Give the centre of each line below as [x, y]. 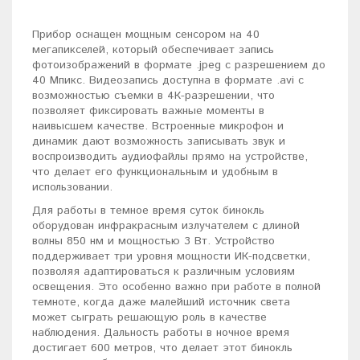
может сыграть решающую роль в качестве [149, 317]
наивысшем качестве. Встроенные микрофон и [158, 126]
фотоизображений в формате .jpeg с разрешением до [179, 65]
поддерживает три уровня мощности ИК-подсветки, [171, 256]
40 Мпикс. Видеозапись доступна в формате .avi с [168, 80]
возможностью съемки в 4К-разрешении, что [153, 95]
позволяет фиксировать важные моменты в [148, 110]
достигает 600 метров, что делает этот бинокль [162, 348]
